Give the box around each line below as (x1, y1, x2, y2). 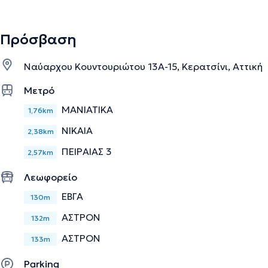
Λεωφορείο (24, 170, 77, 183)
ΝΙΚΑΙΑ (62, 124, 93, 136)
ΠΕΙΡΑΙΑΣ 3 (62, 145, 112, 157)
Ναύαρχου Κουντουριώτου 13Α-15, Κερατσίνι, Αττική (24, 60, 263, 72)
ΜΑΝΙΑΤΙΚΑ (62, 103, 113, 115)
